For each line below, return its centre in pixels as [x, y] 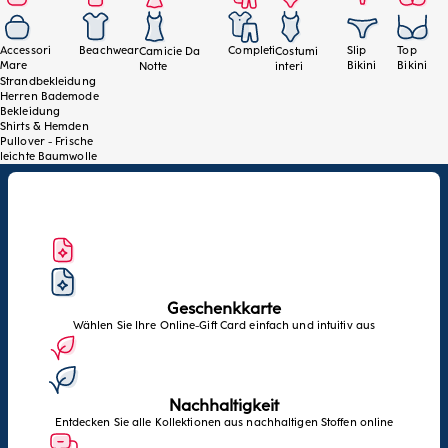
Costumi [296, 52]
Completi [252, 51]
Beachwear [109, 51]
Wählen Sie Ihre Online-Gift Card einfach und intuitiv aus [224, 326]
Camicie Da [170, 52]
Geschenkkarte [224, 309]
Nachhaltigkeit [224, 406]
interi [289, 67]
